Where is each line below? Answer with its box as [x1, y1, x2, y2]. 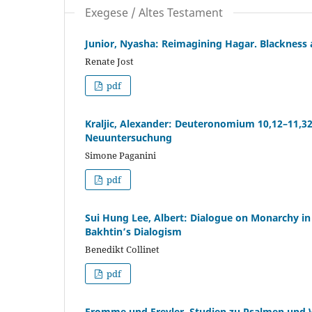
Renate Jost [85, 54, 134, 68]
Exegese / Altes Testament [85, 4, 223, 20]
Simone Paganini [85, 148, 156, 162]
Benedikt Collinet [85, 242, 159, 256]
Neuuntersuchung [85, 130, 172, 144]
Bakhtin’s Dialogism [85, 224, 182, 238]
